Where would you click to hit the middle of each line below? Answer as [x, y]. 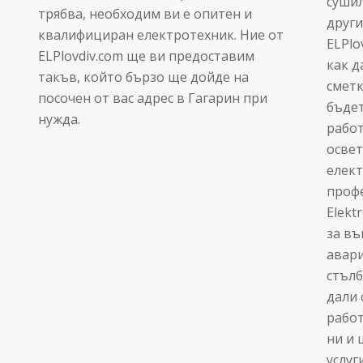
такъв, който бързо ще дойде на [143, 77]
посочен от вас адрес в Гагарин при [152, 98]
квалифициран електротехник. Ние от [160, 34]
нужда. [59, 119]
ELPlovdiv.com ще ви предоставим [146, 56]
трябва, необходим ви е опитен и [145, 13]
